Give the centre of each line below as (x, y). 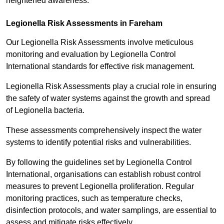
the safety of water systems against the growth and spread (108, 98)
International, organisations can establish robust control (103, 174)
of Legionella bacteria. (46, 110)
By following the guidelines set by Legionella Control (99, 162)
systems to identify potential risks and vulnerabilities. (99, 142)
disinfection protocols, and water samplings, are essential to (111, 210)
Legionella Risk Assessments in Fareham (84, 23)
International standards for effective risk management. (100, 66)
